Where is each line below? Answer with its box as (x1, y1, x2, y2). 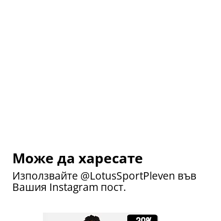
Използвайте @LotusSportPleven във (12, 169, 196, 183)
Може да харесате (12, 148, 143, 167)
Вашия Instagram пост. (12, 180, 126, 194)
